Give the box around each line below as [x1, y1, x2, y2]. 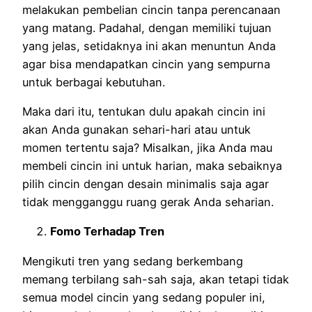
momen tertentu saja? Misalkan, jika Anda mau [22, 141, 272, 155]
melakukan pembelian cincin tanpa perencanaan [22, 2, 281, 17]
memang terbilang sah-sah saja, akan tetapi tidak [22, 272, 289, 286]
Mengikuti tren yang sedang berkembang [22, 253, 243, 268]
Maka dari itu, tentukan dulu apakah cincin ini [22, 104, 265, 119]
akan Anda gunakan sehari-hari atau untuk [22, 123, 251, 137]
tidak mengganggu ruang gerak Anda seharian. [22, 195, 277, 210]
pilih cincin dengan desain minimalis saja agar [22, 177, 269, 192]
